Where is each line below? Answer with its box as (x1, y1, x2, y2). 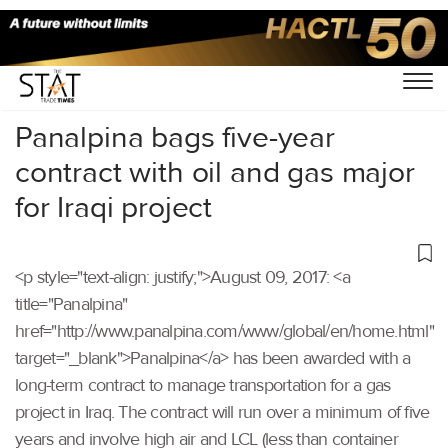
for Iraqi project (15, 188, 213, 226)
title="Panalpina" (15, 293, 128, 315)
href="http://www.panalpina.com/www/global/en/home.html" (15, 320, 434, 342)
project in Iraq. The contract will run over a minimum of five (15, 401, 430, 423)
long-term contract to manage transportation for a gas (15, 374, 391, 396)
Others (74, 57, 121, 77)
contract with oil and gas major (15, 153, 415, 191)
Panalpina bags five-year (15, 118, 335, 156)
